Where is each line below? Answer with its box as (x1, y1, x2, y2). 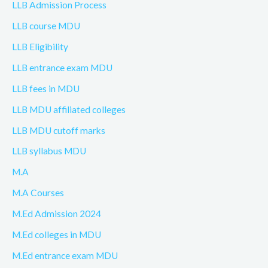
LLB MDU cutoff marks (12, 124, 105, 136)
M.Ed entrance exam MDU (12, 249, 118, 261)
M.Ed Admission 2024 (12, 208, 101, 220)
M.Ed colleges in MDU (12, 229, 101, 240)
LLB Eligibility (12, 41, 68, 53)
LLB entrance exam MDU (12, 62, 112, 73)
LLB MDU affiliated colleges (12, 103, 126, 115)
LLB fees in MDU (12, 83, 80, 94)
